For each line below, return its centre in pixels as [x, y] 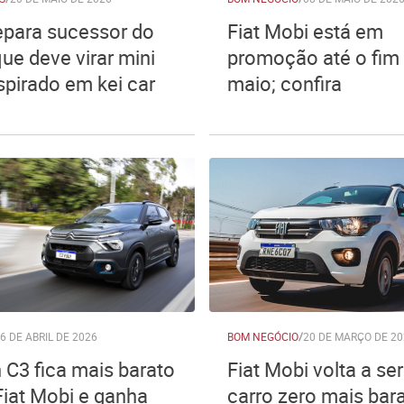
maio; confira [285, 83]
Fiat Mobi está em [305, 31]
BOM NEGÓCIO [263, 336]
